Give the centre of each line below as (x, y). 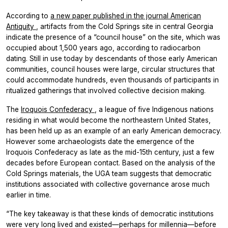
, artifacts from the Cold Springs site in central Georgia (125, 26)
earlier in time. (28, 195)
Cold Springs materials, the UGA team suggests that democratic (109, 173)
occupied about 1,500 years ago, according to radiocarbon (103, 48)
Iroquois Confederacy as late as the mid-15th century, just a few (110, 152)
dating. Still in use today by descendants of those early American (112, 58)
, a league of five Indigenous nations (154, 109)
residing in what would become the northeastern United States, (108, 120)
